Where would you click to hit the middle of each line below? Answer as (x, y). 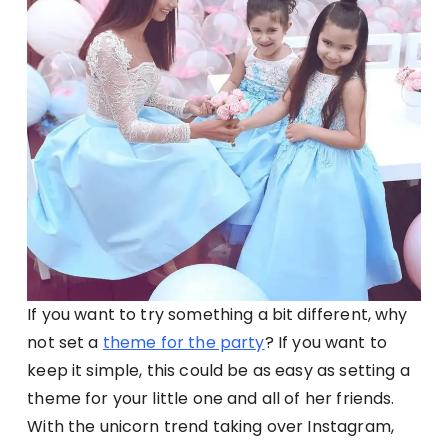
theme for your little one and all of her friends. (211, 399)
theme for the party (183, 343)
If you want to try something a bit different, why (217, 315)
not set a (65, 343)
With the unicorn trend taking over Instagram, (210, 427)
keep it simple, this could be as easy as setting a (218, 371)
